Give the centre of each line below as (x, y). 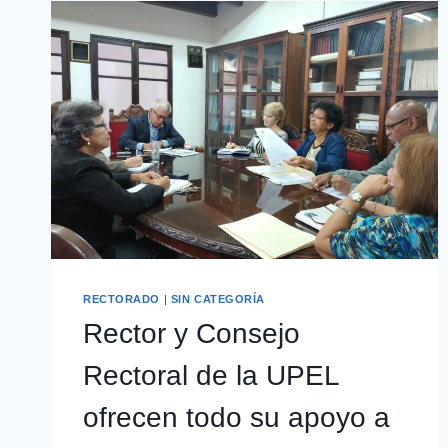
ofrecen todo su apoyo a (236, 418)
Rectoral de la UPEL (211, 376)
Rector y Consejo (191, 334)
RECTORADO (122, 298)
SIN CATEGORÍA (218, 298)
